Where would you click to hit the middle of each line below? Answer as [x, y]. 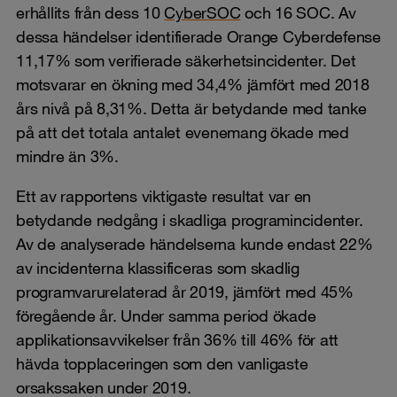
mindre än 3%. [67, 156]
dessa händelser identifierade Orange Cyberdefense [198, 36]
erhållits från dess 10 [90, 12]
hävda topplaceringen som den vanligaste [162, 363]
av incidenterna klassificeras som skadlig [158, 267]
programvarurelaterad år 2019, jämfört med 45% [185, 291]
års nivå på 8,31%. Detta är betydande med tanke [191, 108]
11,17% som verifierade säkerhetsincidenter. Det [186, 60]
